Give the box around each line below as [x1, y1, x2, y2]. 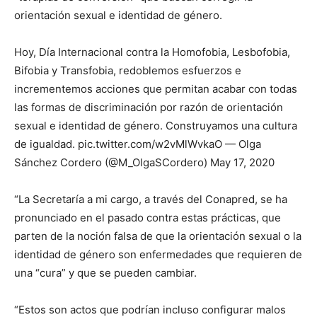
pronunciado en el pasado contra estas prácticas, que [14, 211, 281, 224]
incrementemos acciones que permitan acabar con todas [14, 82, 297, 96]
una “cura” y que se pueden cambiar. [14, 266, 197, 279]
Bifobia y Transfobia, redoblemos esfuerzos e [14, 64, 241, 77]
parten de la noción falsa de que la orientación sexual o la [14, 229, 301, 243]
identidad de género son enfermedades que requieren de [14, 248, 302, 261]
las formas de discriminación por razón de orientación [14, 100, 283, 114]
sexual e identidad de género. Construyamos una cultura [14, 119, 297, 132]
